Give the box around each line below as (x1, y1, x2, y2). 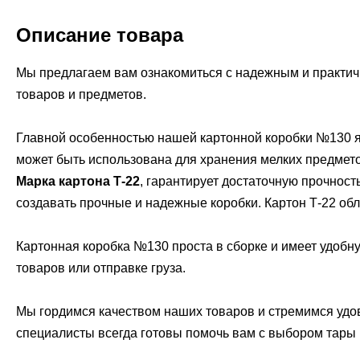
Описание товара (16, 23, 183, 46)
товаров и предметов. (16, 87, 146, 101)
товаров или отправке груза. (16, 260, 186, 275)
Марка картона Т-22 (16, 174, 140, 188)
